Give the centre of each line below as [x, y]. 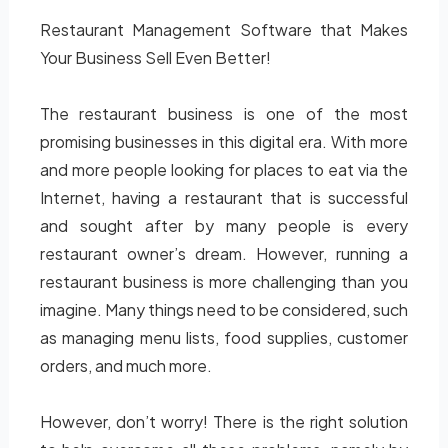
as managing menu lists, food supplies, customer [224, 337]
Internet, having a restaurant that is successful [224, 197]
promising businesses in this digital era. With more [224, 141]
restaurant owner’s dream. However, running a [224, 253]
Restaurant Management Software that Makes [224, 29]
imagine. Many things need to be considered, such [224, 309]
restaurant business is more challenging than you [224, 281]
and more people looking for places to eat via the [224, 169]
